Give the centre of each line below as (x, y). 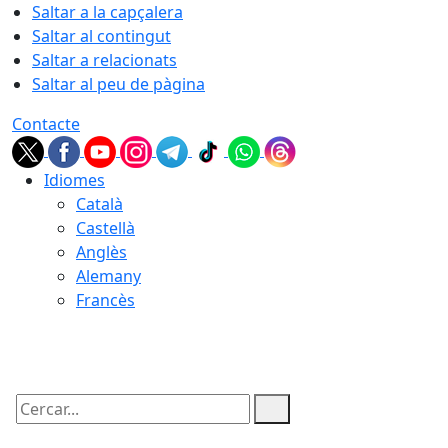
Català (99, 204)
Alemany (108, 276)
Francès (105, 300)
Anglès (101, 252)
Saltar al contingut (101, 36)
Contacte (46, 124)
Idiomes (74, 180)
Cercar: (38, 426)
